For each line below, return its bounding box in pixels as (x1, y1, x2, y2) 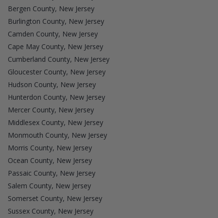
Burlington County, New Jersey (8, 16, 104, 26)
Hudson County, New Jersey (8, 79, 96, 89)
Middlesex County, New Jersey (8, 117, 103, 127)
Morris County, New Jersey (8, 143, 92, 152)
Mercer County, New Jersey (8, 105, 94, 114)
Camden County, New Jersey (8, 29, 98, 38)
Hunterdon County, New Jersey (8, 92, 105, 102)
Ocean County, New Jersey (8, 155, 92, 165)
